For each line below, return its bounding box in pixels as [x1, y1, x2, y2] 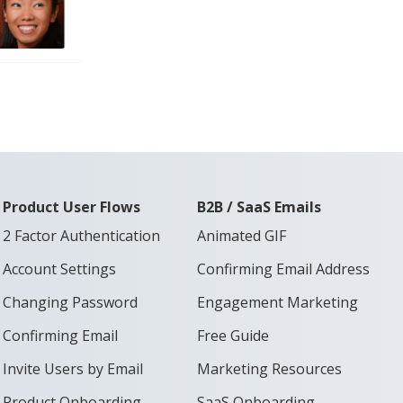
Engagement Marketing [197, 292, 359, 313]
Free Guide [197, 326, 270, 346]
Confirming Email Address [197, 259, 371, 280]
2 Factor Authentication [2, 226, 160, 246]
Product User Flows [2, 197, 140, 218]
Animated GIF [197, 226, 287, 246]
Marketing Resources [197, 359, 343, 380]
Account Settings [2, 259, 116, 280]
